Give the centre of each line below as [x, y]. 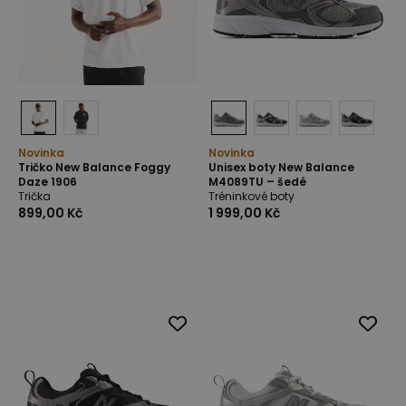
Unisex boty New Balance [281, 167]
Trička [34, 196]
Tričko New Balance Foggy [94, 167]
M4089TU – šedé [257, 182]
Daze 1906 [48, 182]
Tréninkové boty [251, 196]
